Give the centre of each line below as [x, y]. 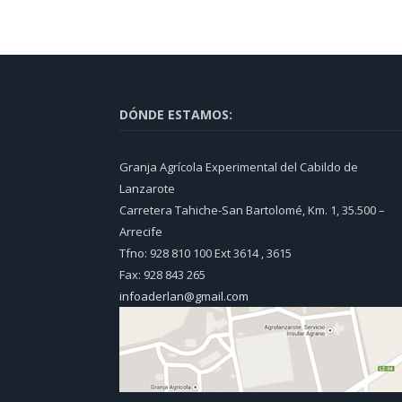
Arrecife [141, 231]
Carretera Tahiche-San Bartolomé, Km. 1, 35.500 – [252, 210]
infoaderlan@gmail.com [184, 296]
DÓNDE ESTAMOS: [176, 114]
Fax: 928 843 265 [162, 274]
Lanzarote [147, 188]
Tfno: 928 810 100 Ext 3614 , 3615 [205, 253]
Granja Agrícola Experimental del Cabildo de [239, 166]
